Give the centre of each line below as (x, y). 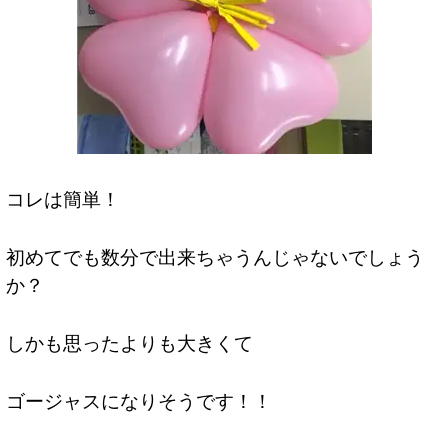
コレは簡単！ (62, 199)
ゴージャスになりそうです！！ (138, 400)
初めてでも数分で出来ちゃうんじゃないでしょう (214, 257)
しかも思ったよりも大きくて (129, 342)
